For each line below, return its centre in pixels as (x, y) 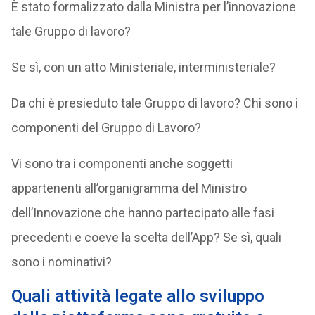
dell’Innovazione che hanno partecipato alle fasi (142, 213)
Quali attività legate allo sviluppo (137, 296)
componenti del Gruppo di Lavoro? (106, 128)
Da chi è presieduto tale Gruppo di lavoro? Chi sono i (154, 103)
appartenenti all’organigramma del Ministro (129, 188)
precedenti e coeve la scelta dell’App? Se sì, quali (146, 237)
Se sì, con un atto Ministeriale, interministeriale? (143, 67)
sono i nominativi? (61, 262)
